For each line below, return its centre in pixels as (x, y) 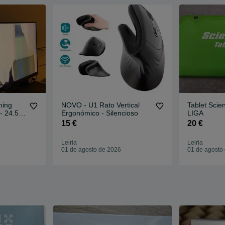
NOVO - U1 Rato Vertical (101, 105)
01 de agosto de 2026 (91, 150)
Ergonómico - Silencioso (100, 113)
